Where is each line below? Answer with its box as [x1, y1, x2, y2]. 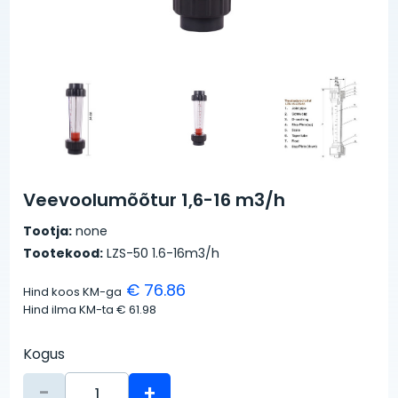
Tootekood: [23, 243, 104, 262]
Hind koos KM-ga [23, 283, 123, 300]
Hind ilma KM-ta [23, 300, 117, 318]
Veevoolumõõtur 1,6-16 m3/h [23, 187, 286, 212]
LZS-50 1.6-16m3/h [103, 243, 220, 262]
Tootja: [23, 221, 73, 240]
